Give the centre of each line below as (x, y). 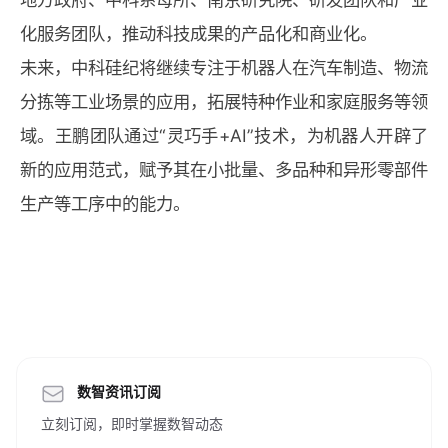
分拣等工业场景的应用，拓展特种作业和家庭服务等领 (224, 101)
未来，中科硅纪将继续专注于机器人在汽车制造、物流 (224, 67)
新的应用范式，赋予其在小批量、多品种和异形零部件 (224, 169)
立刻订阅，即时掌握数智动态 (132, 423)
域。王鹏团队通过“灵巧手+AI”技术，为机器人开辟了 (224, 135)
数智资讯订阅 (119, 391)
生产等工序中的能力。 (105, 203)
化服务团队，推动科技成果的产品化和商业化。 (198, 33)
